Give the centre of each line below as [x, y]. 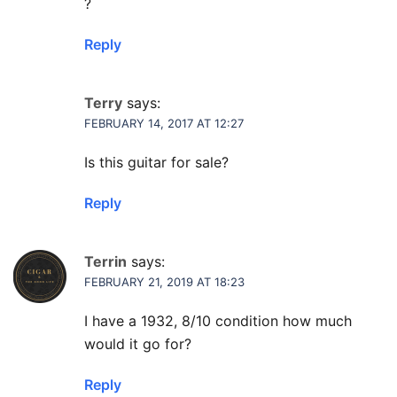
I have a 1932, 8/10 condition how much [218, 320]
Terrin [105, 261]
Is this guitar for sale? [156, 162]
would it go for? [138, 343]
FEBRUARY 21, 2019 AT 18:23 [164, 281]
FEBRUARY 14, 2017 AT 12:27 [164, 123]
